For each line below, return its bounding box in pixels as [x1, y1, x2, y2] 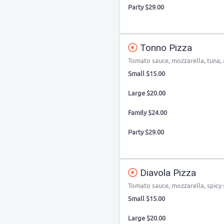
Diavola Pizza [137, 167, 196, 178]
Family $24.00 [128, 108, 167, 117]
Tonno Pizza [137, 42, 192, 53]
